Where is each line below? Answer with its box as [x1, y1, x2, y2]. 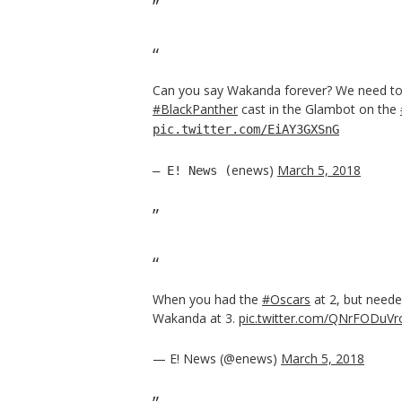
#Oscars [262, 290, 310, 308]
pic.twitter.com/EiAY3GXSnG [153, 121, 339, 136]
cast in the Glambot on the [238, 100, 400, 118]
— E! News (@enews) [153, 349, 281, 367]
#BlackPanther [153, 100, 238, 118]
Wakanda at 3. [153, 309, 239, 327]
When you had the [153, 290, 262, 308]
